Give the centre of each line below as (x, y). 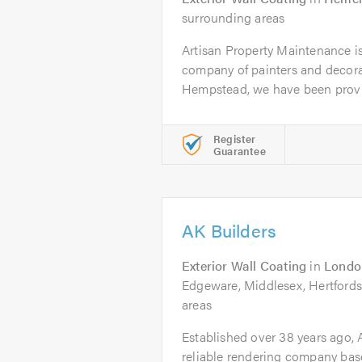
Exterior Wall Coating (244, 265)
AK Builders (229, 230)
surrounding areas (234, 17)
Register (235, 139)
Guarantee (240, 151)
